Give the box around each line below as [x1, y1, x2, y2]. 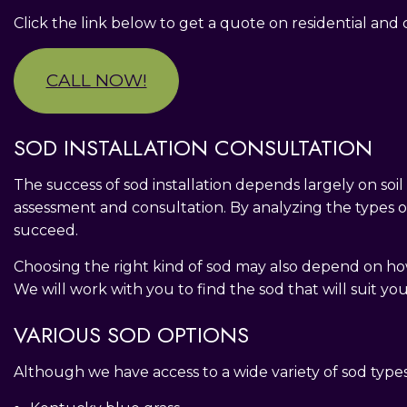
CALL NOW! [45, 69, 147, 91]
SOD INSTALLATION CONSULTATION [14, 131, 372, 164]
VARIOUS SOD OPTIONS [14, 318, 249, 351]
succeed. [14, 221, 78, 239]
